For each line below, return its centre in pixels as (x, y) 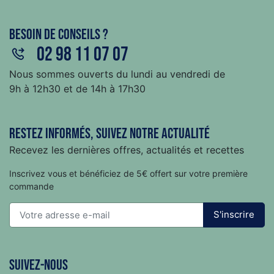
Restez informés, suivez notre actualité (109, 134)
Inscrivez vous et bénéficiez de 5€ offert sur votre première (128, 173)
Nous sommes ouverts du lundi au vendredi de (117, 74)
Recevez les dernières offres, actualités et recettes (127, 150)
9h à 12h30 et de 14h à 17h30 (77, 89)
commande (31, 186)
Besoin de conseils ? (59, 35)
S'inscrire (234, 215)
